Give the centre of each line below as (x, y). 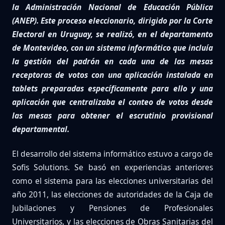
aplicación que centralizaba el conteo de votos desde (113, 102)
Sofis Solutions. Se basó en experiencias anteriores (113, 167)
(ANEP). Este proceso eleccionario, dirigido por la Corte (113, 21)
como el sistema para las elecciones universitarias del (113, 181)
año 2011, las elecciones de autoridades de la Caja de (113, 195)
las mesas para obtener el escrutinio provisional (113, 116)
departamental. (41, 129)
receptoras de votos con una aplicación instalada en (113, 75)
